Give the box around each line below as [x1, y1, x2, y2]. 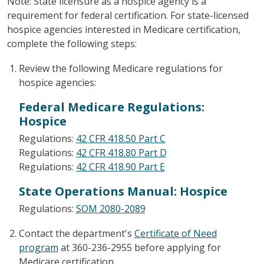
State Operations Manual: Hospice [18, 183, 227, 199]
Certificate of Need [134, 226, 217, 240]
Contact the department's [18, 226, 134, 240]
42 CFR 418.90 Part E [75, 160, 165, 173]
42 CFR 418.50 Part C [75, 131, 166, 145]
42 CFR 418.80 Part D [75, 146, 167, 159]
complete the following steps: [6, 37, 137, 50]
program [18, 240, 58, 254]
